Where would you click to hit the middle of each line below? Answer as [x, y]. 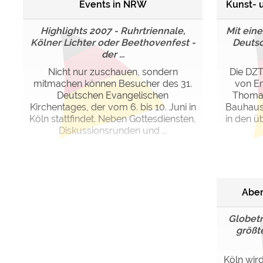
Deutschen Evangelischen [113, 95]
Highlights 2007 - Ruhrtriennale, [113, 31]
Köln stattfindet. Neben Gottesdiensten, [113, 119]
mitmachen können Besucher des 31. [113, 84]
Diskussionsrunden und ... [113, 131]
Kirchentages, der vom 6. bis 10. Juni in [113, 107]
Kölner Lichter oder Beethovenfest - [113, 43]
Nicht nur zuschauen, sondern [113, 72]
